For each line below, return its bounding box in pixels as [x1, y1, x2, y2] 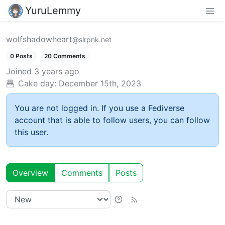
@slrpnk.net [72, 35, 111, 44]
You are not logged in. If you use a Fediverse [15, 102, 184, 113]
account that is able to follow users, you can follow [15, 115, 210, 125]
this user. [15, 127, 48, 137]
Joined [6, 66, 32, 76]
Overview [13, 167, 48, 178]
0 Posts [10, 52, 33, 60]
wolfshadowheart [6, 34, 72, 44]
